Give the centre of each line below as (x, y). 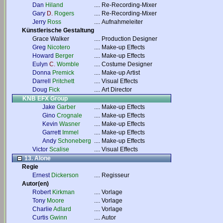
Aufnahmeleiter (122, 22)
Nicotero (59, 47)
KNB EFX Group (45, 99)
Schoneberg (74, 141)
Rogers (64, 13)
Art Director (117, 90)
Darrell (42, 81)
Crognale (69, 115)
